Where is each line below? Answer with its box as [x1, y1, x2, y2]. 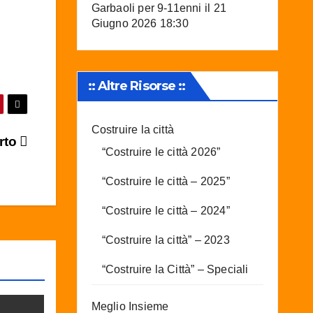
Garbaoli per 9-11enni [91, 1, 202, 14]
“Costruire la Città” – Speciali [101, 263, 249, 275]
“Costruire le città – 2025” [101, 175, 230, 187]
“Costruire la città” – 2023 [101, 233, 230, 246]
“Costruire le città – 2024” [101, 204, 230, 217]
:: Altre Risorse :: [87, 78, 186, 94]
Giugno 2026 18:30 [91, 17, 189, 29]
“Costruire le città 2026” [101, 145, 221, 158]
